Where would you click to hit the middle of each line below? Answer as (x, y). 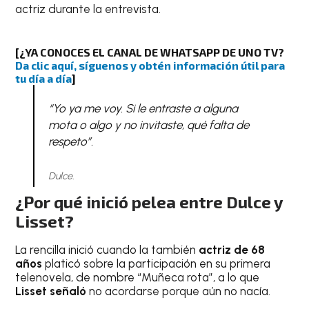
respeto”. (70, 141)
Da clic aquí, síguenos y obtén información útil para (150, 65)
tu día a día (44, 78)
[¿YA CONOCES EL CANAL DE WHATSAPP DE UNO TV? (150, 52)
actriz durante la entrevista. (88, 9)
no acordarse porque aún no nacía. (179, 291)
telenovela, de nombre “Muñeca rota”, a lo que (138, 278)
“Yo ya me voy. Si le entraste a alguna (143, 108)
